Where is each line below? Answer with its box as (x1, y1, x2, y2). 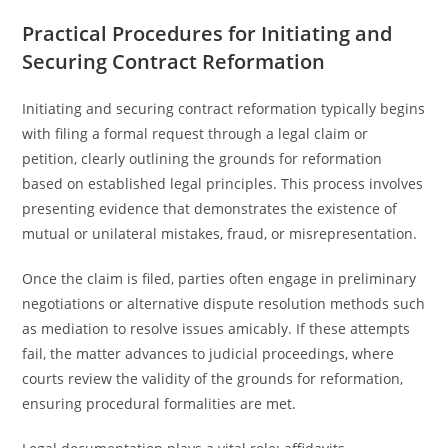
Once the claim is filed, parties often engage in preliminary (22, 269, 417, 288)
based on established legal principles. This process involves (22, 174, 424, 193)
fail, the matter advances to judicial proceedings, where (22, 344, 395, 363)
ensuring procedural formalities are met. (22, 394, 297, 413)
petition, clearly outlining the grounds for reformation (22, 149, 383, 168)
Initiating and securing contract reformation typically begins (22, 99, 426, 118)
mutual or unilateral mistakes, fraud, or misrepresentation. (22, 224, 418, 243)
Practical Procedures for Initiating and (22, 20, 393, 47)
